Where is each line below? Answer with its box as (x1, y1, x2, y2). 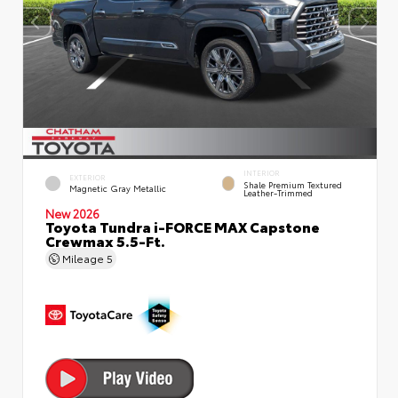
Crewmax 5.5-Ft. (45, 229, 165, 251)
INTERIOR (243, 168, 280, 179)
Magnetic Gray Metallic (69, 182, 166, 195)
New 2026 (45, 204, 99, 221)
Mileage (60, 250, 107, 266)
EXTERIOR (69, 171, 106, 182)
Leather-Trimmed (243, 186, 313, 198)
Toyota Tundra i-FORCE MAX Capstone (45, 215, 320, 236)
